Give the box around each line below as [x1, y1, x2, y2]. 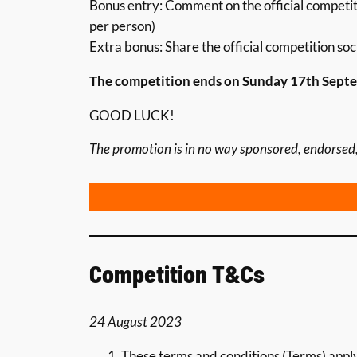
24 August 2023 [89, 312, 182, 330]
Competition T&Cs [89, 259, 265, 288]
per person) [89, 17, 155, 34]
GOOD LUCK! [89, 106, 175, 124]
